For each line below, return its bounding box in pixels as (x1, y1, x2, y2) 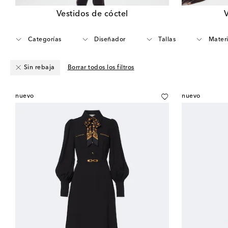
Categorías (27, 36, 62, 43)
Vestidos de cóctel (56, 10, 128, 18)
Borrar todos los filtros (67, 64, 134, 71)
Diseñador (94, 36, 126, 43)
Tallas (158, 36, 176, 43)
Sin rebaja (23, 64, 55, 71)
